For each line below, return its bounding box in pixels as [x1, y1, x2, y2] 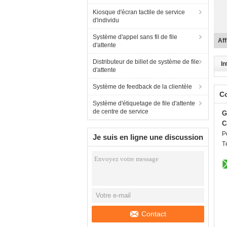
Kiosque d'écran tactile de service [93, 9, 185, 16]
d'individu [93, 17, 119, 24]
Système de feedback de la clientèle [93, 83, 192, 90]
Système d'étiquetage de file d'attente [93, 100, 195, 107]
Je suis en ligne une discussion [93, 133, 203, 141]
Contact [141, 210, 166, 218]
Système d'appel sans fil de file [93, 33, 177, 41]
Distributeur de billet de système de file [93, 58, 199, 65]
